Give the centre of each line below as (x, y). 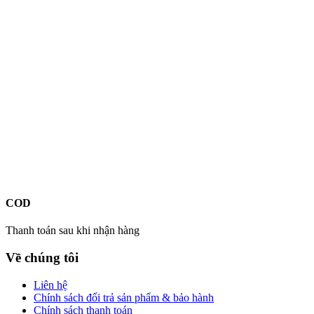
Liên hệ (50, 285)
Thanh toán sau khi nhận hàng (73, 231)
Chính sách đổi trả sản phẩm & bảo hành (124, 297)
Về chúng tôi (42, 257)
